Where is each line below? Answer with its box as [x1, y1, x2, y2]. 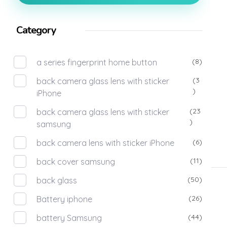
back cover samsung [36, 156, 116, 167]
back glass [36, 175, 78, 185]
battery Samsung [36, 212, 102, 223]
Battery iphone [36, 194, 93, 204]
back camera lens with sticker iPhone [36, 137, 175, 148]
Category [16, 23, 57, 37]
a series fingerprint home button [36, 57, 158, 67]
